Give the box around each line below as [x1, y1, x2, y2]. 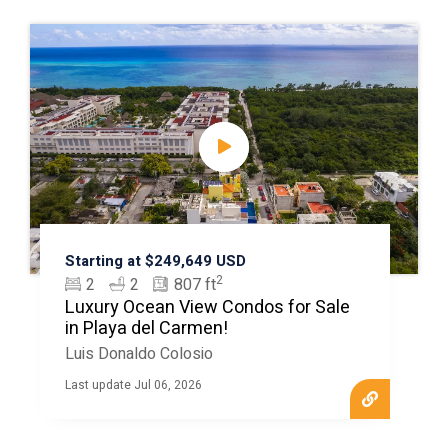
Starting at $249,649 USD [64, 250, 246, 272]
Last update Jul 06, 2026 [64, 376, 202, 394]
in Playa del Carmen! [64, 315, 228, 342]
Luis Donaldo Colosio [64, 342, 213, 366]
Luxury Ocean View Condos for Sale [64, 294, 350, 321]
